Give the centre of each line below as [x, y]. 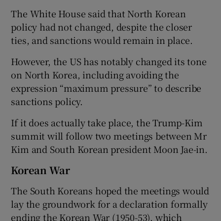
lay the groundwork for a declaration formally [109, 203]
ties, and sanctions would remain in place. [102, 40]
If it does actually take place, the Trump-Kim [107, 122]
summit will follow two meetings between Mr [109, 135]
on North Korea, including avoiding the [95, 74]
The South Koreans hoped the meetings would [110, 190]
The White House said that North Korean [98, 13]
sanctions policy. [47, 101]
